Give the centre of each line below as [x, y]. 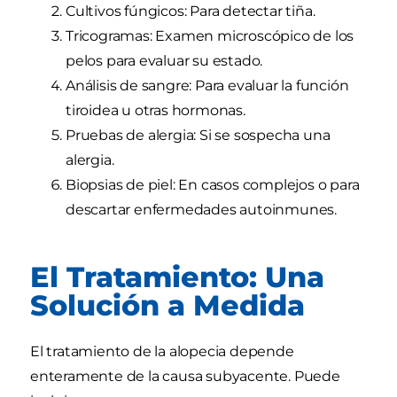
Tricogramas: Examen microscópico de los [210, 36]
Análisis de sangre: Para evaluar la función [207, 86]
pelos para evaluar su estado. [164, 61]
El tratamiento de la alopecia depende [162, 352]
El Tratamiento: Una [177, 277]
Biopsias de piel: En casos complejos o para [213, 185]
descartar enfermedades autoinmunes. [201, 210]
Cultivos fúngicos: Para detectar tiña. [191, 12]
